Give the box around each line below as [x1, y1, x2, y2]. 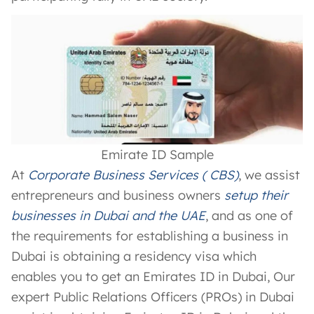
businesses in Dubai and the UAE [11, 207, 205, 224]
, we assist [238, 166, 300, 183]
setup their [224, 186, 288, 203]
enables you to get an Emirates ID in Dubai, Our [11, 268, 295, 285]
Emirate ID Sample [100, 146, 214, 163]
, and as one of [205, 207, 293, 224]
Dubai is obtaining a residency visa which [11, 247, 257, 264]
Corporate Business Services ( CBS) [28, 166, 238, 183]
